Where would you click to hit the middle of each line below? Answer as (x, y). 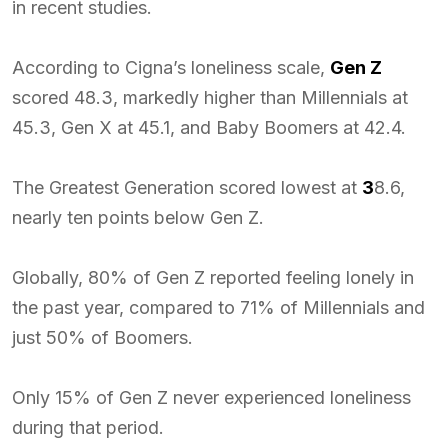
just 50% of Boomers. (102, 337)
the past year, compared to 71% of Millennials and (218, 307)
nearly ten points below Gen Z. (138, 217)
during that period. (88, 427)
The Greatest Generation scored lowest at (187, 187)
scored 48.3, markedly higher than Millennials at (210, 97)
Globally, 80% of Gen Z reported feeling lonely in (213, 277)
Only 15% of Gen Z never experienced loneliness (211, 397)
